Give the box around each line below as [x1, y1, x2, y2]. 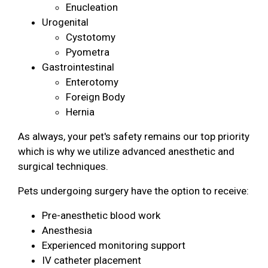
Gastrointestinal [42, 60, 114, 73]
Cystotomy [66, 31, 115, 43]
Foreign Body [66, 90, 125, 103]
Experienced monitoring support [42, 239, 185, 251]
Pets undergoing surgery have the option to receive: [18, 184, 249, 197]
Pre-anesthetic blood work [42, 209, 160, 221]
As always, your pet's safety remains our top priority [18, 130, 249, 142]
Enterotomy [66, 75, 118, 88]
